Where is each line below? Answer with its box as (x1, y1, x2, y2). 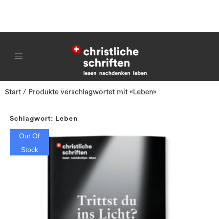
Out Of (19, 132, 40, 140)
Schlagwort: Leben (10, 115, 78, 122)
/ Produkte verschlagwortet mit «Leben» (21, 88, 156, 96)
